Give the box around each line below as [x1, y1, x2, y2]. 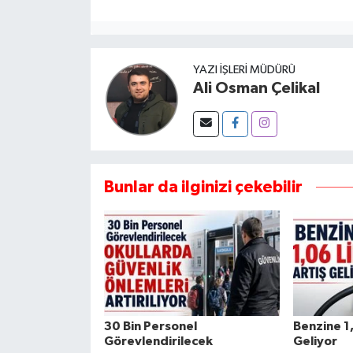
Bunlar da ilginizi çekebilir [103, 179, 303, 196]
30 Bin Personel [103, 320, 197, 333]
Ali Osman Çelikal [192, 80, 320, 97]
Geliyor [292, 335, 337, 348]
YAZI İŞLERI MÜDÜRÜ [192, 64, 295, 76]
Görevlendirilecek [103, 335, 213, 348]
